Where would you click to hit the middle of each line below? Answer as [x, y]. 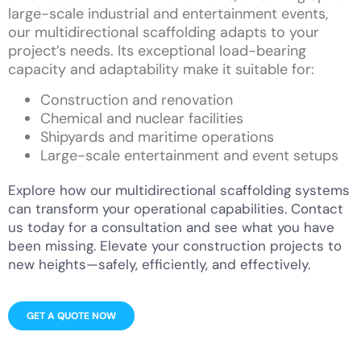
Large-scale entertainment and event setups [189, 155]
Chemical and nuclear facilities [142, 118]
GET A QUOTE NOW [71, 316]
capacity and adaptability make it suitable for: [161, 70]
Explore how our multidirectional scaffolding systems [179, 190]
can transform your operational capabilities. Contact [176, 208]
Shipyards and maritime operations [157, 137]
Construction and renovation [137, 100]
